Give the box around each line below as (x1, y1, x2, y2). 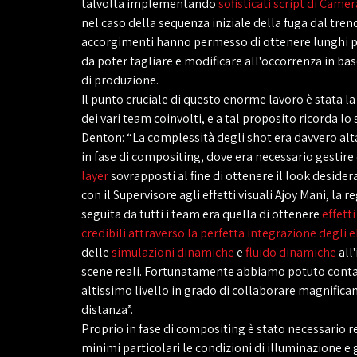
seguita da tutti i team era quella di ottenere (81, 206, 322, 222)
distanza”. (81, 301, 133, 318)
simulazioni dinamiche (112, 244, 234, 261)
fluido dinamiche (245, 244, 336, 261)
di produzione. (81, 72, 159, 88)
